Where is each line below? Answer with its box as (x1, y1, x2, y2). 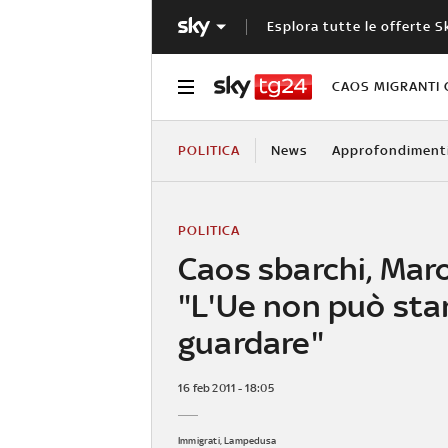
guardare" (178, 323, 324, 361)
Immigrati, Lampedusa (178, 434, 276, 446)
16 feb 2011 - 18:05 (178, 380, 274, 395)
